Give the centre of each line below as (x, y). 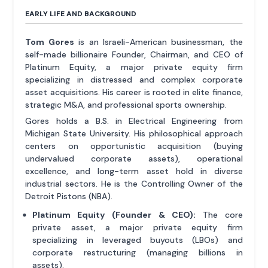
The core (219, 215)
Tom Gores (50, 42)
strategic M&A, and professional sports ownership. (126, 105)
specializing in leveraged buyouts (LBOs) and (138, 240)
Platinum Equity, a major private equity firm (134, 67)
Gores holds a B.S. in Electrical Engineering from (134, 121)
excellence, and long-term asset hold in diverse (134, 171)
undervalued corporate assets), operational (134, 159)
